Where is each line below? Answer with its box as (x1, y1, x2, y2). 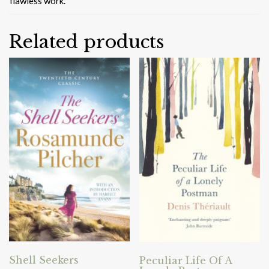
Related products (9, 30, 164, 53)
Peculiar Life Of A (139, 254, 232, 267)
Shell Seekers (9, 253, 79, 266)
